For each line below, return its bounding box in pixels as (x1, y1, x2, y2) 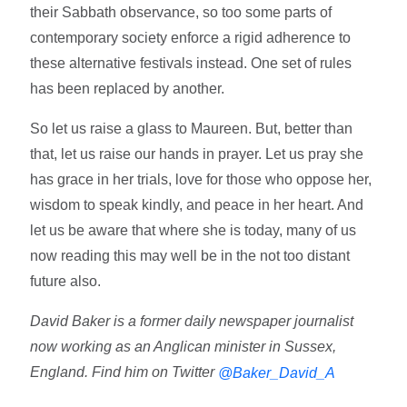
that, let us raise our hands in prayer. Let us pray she (30, 145, 364, 162)
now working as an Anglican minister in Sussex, (30, 338, 337, 354)
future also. (30, 273, 102, 289)
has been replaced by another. (30, 80, 225, 96)
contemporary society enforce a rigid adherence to (30, 29, 352, 45)
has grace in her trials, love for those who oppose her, (30, 171, 372, 187)
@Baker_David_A (218, 364, 336, 381)
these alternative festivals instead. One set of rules (30, 55, 352, 71)
